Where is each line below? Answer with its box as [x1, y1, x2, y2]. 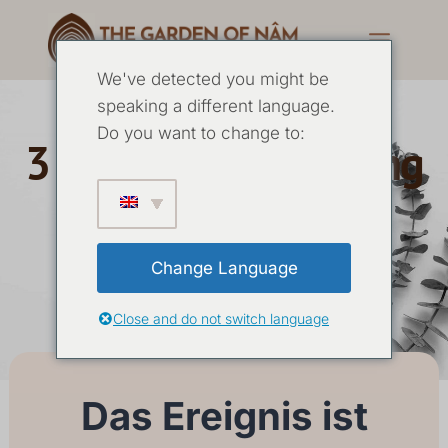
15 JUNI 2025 [208, 288, 323, 309]
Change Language [150, 257, 298, 278]
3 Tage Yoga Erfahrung [25, 133, 423, 193]
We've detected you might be [97, 69, 329, 89]
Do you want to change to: [97, 123, 305, 143]
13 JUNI [125, 288, 192, 309]
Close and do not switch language [113, 310, 329, 327]
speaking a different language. [97, 96, 335, 116]
